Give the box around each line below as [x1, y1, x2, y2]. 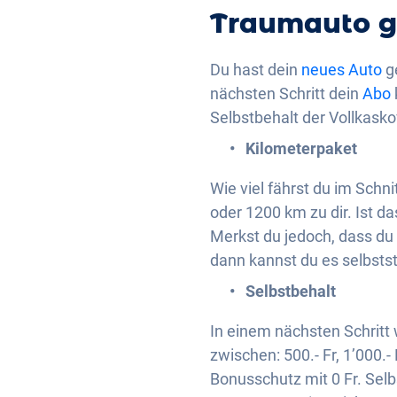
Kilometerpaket [245, 139, 357, 159]
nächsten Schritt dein [210, 84, 362, 104]
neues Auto [301, 60, 382, 80]
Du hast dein [210, 60, 301, 80]
